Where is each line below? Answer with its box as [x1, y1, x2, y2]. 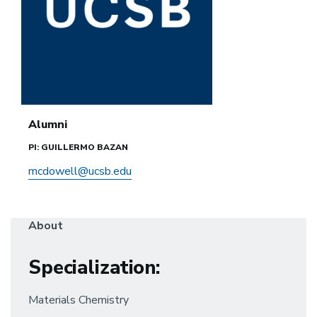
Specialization [28, 255, 156, 281]
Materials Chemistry [28, 292, 129, 308]
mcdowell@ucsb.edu [28, 163, 132, 179]
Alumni [28, 117, 67, 132]
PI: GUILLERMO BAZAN [28, 142, 128, 153]
